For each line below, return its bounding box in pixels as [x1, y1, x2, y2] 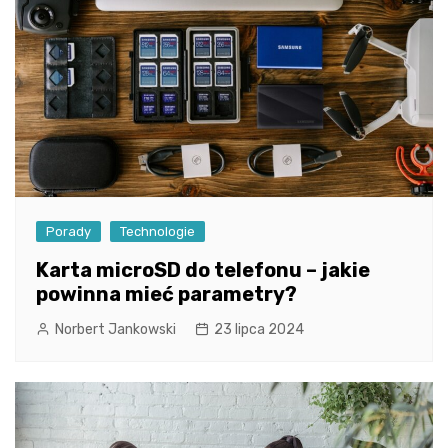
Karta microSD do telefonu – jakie [36, 258, 370, 283]
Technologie [120, 224, 195, 240]
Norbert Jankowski [55, 321, 176, 339]
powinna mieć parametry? [36, 282, 297, 307]
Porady [46, 224, 91, 240]
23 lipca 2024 [214, 321, 304, 339]
